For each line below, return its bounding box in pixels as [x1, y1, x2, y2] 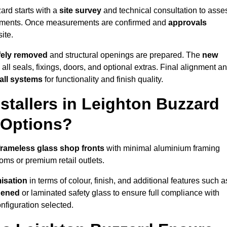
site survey [59, 6, 101, 15]
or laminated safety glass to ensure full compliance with [20, 188, 219, 198]
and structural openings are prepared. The [48, 51, 202, 60]
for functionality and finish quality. [45, 75, 163, 84]
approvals [168, 18, 207, 27]
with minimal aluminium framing [104, 144, 220, 153]
